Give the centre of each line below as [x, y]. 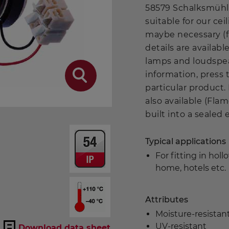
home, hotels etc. [191, 168]
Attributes [167, 200]
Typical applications [186, 141]
